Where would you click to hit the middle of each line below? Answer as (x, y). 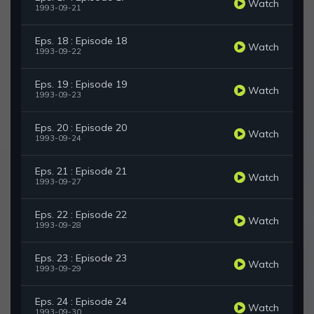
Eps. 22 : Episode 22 (81, 215)
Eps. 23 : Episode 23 (81, 258)
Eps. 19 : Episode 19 (81, 84)
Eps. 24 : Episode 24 (81, 302)
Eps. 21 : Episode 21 (81, 171)
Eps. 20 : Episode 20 (81, 128)
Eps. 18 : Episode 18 (81, 41)
